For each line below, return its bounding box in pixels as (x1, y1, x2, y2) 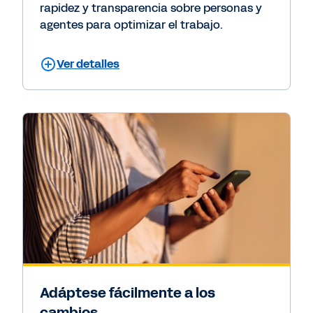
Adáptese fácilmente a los (40, 282, 215, 303)
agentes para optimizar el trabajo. (40, 16, 223, 33)
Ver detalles (57, 55, 119, 72)
